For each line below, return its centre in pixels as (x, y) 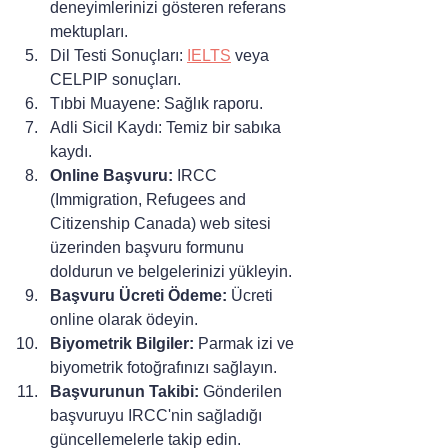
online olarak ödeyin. (124, 319)
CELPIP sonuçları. (115, 79)
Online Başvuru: (111, 175)
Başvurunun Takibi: (124, 391)
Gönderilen (242, 391)
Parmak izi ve (246, 343)
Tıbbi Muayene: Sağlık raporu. (156, 103)
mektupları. (89, 31)
